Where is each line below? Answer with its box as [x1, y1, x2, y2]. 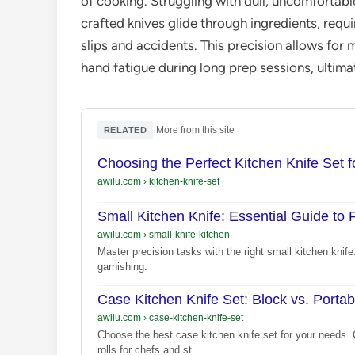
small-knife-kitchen [147, 229, 230, 241]
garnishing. [97, 261, 147, 273]
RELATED [104, 125, 147, 136]
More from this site [156, 124, 235, 136]
